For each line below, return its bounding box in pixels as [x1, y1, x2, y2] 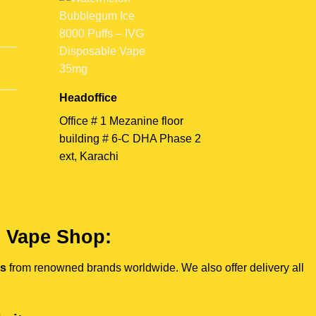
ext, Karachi [59, 150, 119, 163]
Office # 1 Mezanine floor [59, 115, 183, 128]
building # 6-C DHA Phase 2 [59, 133, 201, 145]
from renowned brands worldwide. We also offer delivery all [6, 261, 304, 274]
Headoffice [59, 92, 117, 104]
